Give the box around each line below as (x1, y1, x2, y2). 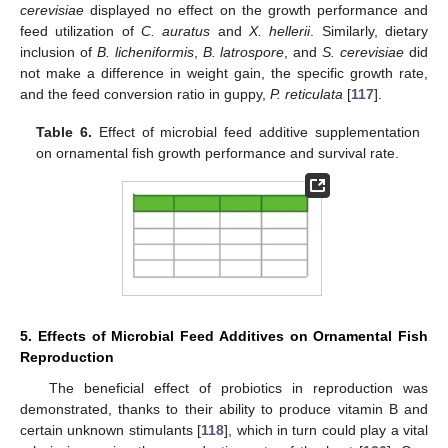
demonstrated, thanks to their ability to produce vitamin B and (20, 401, 428, 418)
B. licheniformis (96, 43, 194, 60)
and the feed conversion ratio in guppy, (20, 85, 270, 102)
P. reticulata (270, 85, 343, 102)
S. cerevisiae (322, 43, 405, 60)
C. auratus (141, 22, 211, 39)
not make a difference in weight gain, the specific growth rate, (20, 64, 428, 81)
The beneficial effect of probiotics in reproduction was (48, 380, 428, 397)
